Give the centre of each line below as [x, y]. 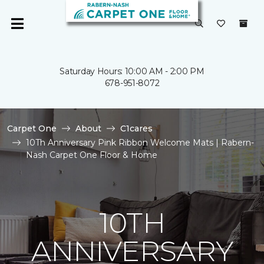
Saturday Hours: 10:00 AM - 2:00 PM [132, 71]
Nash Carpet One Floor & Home [92, 155]
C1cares [136, 128]
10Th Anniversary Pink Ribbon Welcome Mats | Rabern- [140, 143]
